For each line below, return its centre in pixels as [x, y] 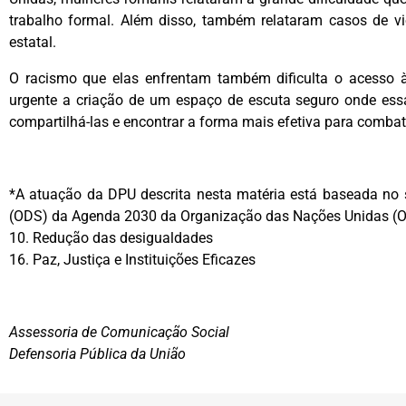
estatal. [33, 42]
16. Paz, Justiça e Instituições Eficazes [132, 260]
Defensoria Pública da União [97, 354]
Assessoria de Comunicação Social [119, 332]
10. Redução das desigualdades [111, 238]
